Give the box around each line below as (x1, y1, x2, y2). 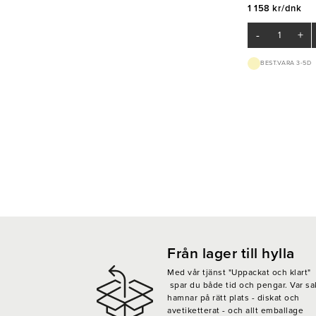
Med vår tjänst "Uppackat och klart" (167, 267, 311, 277)
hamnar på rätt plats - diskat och (167, 292, 300, 303)
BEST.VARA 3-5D (260, 59, 311, 68)
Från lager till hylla (167, 244, 295, 262)
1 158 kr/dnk (248, 3, 301, 15)
